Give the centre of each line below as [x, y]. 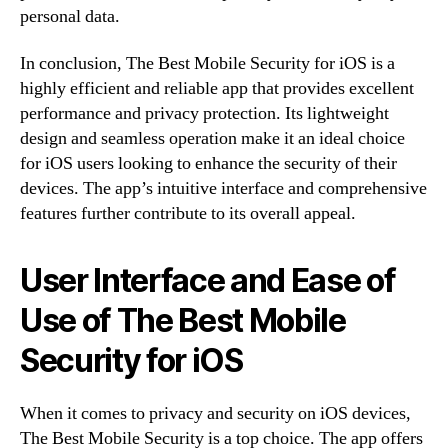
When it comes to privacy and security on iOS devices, [215, 413]
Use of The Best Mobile [183, 320]
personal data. [70, 16]
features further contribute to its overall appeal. [188, 213]
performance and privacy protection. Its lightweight [204, 113]
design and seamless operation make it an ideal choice [212, 138]
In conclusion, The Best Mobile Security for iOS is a [207, 63]
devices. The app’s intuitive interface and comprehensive [223, 188]
